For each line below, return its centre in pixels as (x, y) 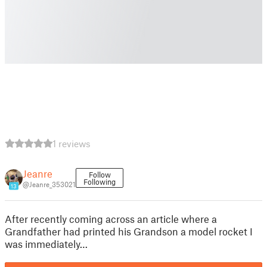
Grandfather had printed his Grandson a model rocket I (129, 231)
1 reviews (72, 143)
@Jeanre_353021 (49, 184)
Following (100, 182)
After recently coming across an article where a (111, 219)
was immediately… (46, 244)
